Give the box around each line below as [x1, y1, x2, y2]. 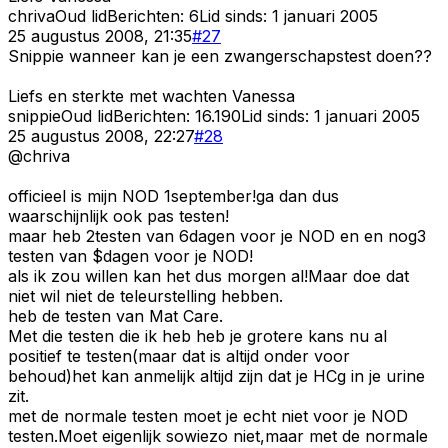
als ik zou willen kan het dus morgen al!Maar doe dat [8, 265, 409, 286]
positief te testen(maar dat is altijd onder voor [8, 345, 350, 366]
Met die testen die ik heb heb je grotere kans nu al [8, 325, 387, 346]
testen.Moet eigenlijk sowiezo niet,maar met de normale [8, 425, 428, 446]
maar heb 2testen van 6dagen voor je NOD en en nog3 [8, 225, 426, 246]
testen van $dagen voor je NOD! [8, 245, 253, 266]
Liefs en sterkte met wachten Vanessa [8, 85, 295, 106]
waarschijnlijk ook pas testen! [8, 205, 229, 226]
